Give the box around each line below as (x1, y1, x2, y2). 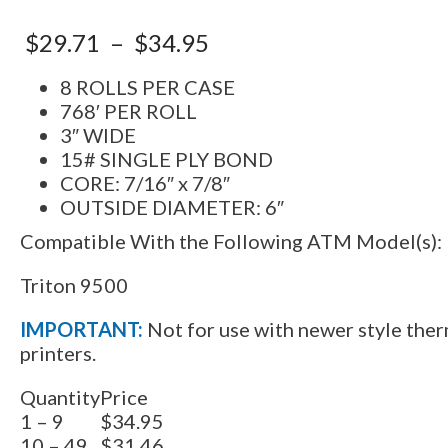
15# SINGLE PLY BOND (59, 147, 273, 172)
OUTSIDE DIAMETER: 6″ (59, 195, 284, 220)
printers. (19, 341, 96, 366)
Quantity (19, 385, 100, 410)
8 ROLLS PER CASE (59, 75, 235, 100)
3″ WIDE (59, 123, 136, 148)
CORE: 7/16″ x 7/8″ (59, 171, 230, 196)
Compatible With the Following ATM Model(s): (19, 229, 442, 254)
